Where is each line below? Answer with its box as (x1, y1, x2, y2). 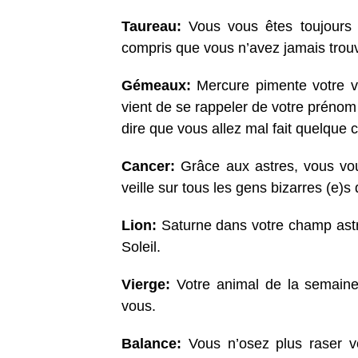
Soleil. (121, 239, 161, 256)
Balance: (121, 336, 189, 352)
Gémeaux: (121, 78, 197, 94)
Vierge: (121, 276, 177, 293)
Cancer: (121, 158, 181, 175)
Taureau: (121, 18, 189, 35)
